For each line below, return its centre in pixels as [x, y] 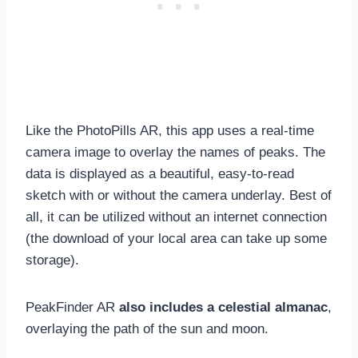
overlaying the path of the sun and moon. [147, 328]
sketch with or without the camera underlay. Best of [179, 195]
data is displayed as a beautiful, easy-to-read [160, 173]
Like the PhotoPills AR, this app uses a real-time [170, 130]
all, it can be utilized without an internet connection [176, 217]
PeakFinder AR [72, 307]
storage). [52, 260]
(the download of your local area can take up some [176, 238]
